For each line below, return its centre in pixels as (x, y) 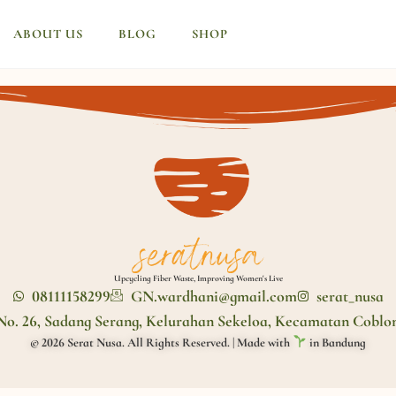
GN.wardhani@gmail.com (213, 296)
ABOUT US (48, 34)
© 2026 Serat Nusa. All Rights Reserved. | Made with (162, 342)
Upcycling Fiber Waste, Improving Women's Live (198, 278)
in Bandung (336, 342)
